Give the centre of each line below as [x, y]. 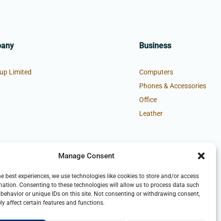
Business [155, 46]
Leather [151, 114]
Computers [156, 72]
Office [148, 100]
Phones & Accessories [173, 86]
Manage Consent [86, 156]
